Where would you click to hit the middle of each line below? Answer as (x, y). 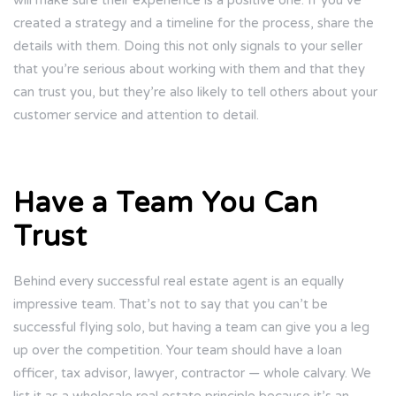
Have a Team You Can (166, 204)
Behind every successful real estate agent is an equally (179, 282)
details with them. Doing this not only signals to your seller (188, 46)
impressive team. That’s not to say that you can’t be (171, 305)
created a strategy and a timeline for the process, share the (194, 23)
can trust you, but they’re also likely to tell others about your (195, 92)
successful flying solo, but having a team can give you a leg (191, 327)
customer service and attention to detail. (136, 115)
